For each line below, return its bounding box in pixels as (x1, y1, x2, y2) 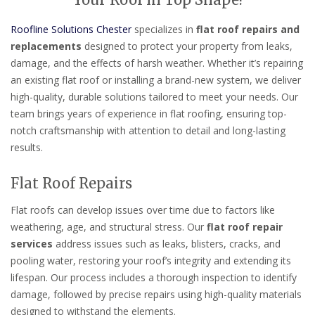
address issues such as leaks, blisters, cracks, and (53, 236, 281, 250)
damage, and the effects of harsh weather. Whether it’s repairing (11, 56, 303, 70)
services (11, 236, 53, 250)
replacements (11, 39, 82, 53)
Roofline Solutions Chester (11, 22, 131, 36)
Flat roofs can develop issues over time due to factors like (11, 202, 275, 217)
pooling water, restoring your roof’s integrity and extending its (11, 253, 291, 267)
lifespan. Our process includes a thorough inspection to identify (11, 270, 297, 284)
